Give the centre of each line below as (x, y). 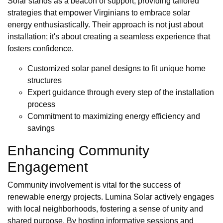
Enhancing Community (78, 151)
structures (45, 81)
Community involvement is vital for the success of (94, 185)
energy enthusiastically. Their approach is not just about (105, 25)
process (41, 105)
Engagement (48, 167)
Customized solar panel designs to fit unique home (116, 69)
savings (41, 128)
